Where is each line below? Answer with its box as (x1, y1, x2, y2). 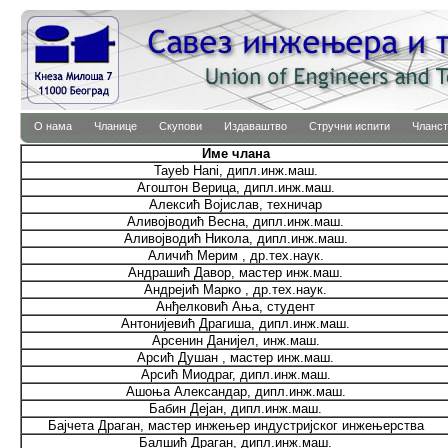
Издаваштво (224, 120, 287, 132)
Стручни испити (309, 120, 390, 132)
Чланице (94, 120, 137, 132)
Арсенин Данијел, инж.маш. (151, 333, 320, 348)
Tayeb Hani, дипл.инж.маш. (153, 163, 318, 178)
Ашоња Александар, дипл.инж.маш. (125, 384, 346, 399)
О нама (34, 120, 72, 132)
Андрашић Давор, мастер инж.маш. (128, 265, 343, 280)
